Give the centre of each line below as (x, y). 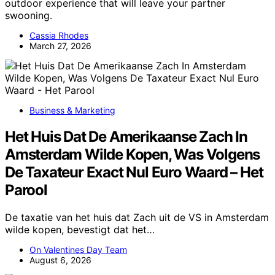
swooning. (29, 15)
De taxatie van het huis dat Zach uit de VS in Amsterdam (137, 217)
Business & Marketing (72, 110)
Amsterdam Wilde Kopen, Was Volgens (133, 154)
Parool (26, 190)
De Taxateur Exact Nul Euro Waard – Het (134, 172)
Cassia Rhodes (59, 35)
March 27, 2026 (60, 45)
